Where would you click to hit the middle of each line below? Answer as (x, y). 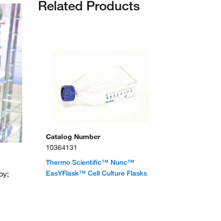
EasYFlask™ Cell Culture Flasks (96, 173)
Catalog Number (73, 137)
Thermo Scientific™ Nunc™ (90, 162)
